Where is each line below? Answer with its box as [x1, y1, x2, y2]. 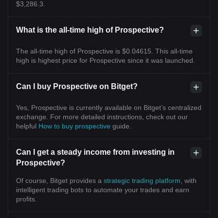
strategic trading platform [104, 176, 181, 184]
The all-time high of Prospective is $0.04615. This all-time [16, 47, 193, 55]
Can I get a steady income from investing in [16, 147, 175, 156]
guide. [112, 122, 131, 130]
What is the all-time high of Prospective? [16, 25, 164, 34]
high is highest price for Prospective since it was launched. [16, 56, 195, 64]
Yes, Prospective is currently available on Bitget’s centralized [16, 103, 201, 111]
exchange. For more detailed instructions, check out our [16, 112, 188, 121]
